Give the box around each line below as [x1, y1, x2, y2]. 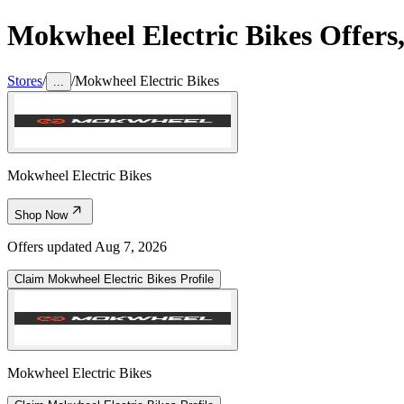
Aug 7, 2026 [95, 238, 167, 254]
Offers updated [7, 238, 95, 254]
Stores [7, 72, 42, 88]
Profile [177, 271, 214, 286]
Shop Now [14, 207, 68, 222]
